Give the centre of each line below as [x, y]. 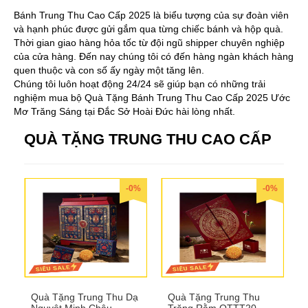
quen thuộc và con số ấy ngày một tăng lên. [109, 70]
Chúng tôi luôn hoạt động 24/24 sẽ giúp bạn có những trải [140, 84]
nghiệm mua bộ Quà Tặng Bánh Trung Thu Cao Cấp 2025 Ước [152, 97]
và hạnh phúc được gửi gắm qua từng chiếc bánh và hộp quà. [148, 29]
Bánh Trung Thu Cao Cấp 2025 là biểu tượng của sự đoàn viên [151, 15]
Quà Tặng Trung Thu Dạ [85, 297]
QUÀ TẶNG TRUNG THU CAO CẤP [148, 139]
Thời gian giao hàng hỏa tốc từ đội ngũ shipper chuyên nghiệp [149, 42]
